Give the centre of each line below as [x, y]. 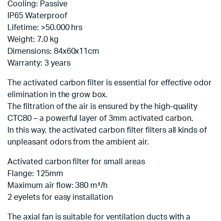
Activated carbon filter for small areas [76, 162]
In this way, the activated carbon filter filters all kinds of [107, 130]
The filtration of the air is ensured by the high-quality [103, 107]
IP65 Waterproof [37, 16]
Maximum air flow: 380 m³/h [58, 185]
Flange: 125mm [35, 174]
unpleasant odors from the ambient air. [78, 142]
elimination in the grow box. [58, 95]
